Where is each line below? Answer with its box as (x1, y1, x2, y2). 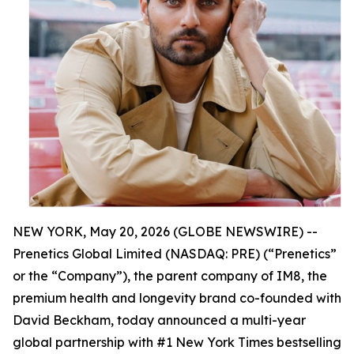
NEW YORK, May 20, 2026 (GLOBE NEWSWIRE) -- (13, 223, 318, 239)
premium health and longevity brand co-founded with (13, 289, 341, 306)
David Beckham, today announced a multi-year (13, 311, 306, 328)
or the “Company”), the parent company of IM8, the (13, 267, 327, 284)
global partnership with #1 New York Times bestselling (13, 333, 341, 350)
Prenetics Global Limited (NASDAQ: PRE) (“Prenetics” (13, 245, 337, 262)
